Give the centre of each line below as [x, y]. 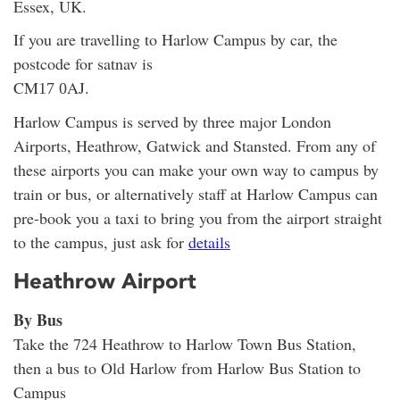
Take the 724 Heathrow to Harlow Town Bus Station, [185, 343]
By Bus [38, 319]
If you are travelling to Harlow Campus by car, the [175, 39]
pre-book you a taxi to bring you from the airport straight [198, 218]
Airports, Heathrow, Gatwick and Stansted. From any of [195, 146]
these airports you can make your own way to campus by [196, 170]
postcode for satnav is [83, 63]
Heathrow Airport [105, 280]
